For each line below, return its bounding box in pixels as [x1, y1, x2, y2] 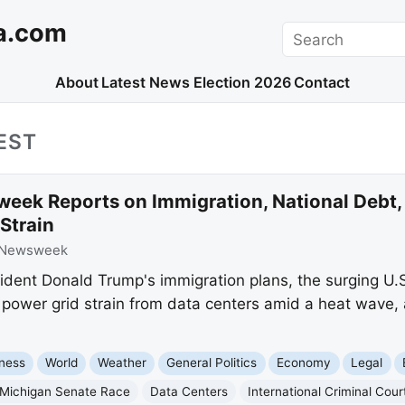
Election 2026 [193, 73, 291, 92]
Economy [277, 355, 332, 371]
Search [281, 23, 333, 42]
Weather [98, 355, 147, 371]
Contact [294, 73, 351, 92]
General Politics [166, 355, 258, 371]
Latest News [101, 73, 191, 92]
